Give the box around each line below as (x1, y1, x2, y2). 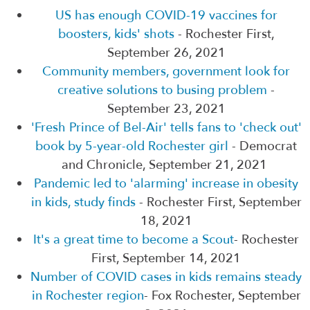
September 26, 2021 (107, 44, 226, 62)
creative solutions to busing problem (57, 81, 271, 99)
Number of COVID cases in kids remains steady (30, 268, 302, 286)
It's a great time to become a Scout (33, 230, 234, 248)
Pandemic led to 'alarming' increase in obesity (34, 174, 298, 192)
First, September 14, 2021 (91, 249, 241, 267)
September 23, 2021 (107, 100, 226, 118)
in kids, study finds (30, 193, 136, 211)
